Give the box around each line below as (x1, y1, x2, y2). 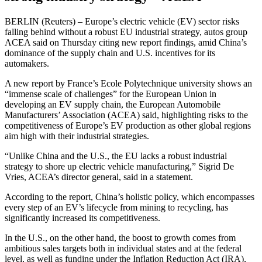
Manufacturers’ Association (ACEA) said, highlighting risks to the (5, 109, 248, 120)
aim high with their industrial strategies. (5, 130, 149, 141)
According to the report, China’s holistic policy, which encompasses (5, 191, 254, 202)
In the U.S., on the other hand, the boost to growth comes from (5, 232, 236, 243)
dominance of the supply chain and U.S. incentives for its (5, 47, 215, 58)
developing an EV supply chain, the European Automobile (5, 99, 220, 109)
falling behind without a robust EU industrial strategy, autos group (5, 26, 247, 37)
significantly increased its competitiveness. (5, 212, 160, 223)
